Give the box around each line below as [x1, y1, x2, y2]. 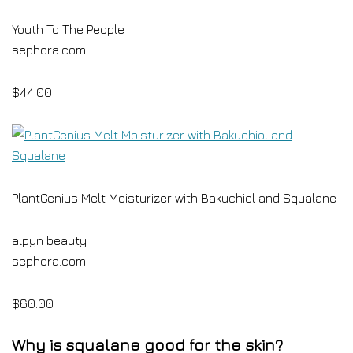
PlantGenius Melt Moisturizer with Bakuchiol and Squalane [12, 191, 336, 205]
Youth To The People [12, 22, 124, 36]
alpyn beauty [12, 233, 87, 247]
